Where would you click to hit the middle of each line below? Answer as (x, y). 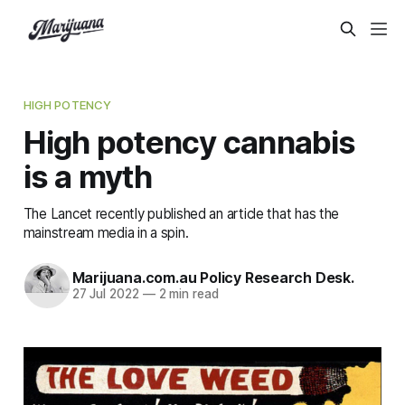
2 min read (187, 294)
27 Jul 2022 (105, 294)
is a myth (87, 176)
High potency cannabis (189, 141)
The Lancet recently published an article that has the (181, 213)
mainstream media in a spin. (106, 232)
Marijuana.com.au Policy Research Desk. (213, 278)
